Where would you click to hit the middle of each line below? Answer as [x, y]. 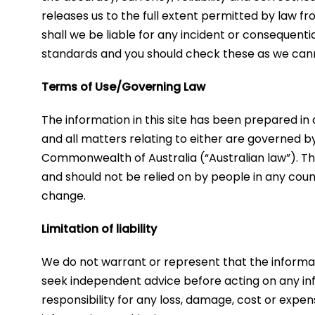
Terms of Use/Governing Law [124, 86]
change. [64, 195]
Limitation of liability [99, 229]
